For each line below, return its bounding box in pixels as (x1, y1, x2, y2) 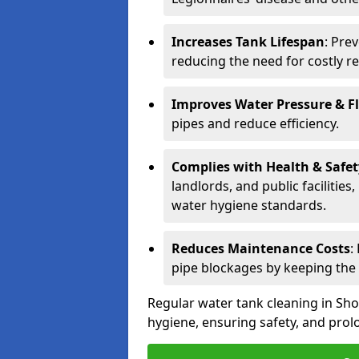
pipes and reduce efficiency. (171, 115, 339, 132)
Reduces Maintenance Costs (171, 240, 350, 257)
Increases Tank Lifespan (171, 33, 325, 50)
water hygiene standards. (171, 196, 326, 214)
